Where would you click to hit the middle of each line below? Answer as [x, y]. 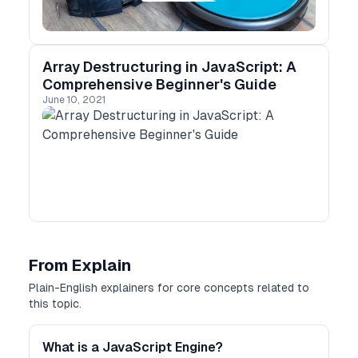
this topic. [55, 304]
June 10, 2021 [74, 100]
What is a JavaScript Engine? [133, 347]
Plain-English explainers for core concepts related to [169, 288]
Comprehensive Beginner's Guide [159, 84]
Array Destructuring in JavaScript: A [169, 67]
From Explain [80, 265]
